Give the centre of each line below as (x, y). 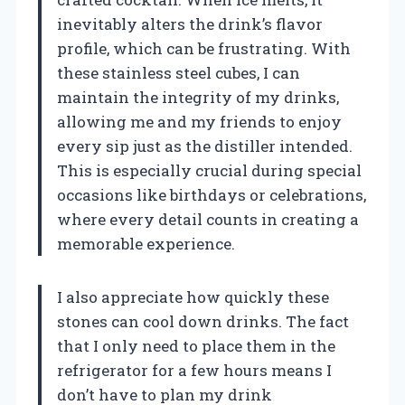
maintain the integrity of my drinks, (198, 97)
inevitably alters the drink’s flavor (190, 24)
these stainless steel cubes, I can (179, 72)
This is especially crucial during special (209, 170)
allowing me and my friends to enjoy (199, 121)
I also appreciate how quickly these (193, 297)
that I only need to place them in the (196, 345)
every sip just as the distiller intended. (205, 146)
